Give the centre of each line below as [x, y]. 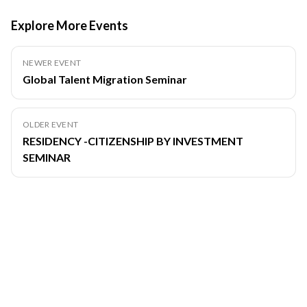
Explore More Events [70, 25]
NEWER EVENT [52, 62]
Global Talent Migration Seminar [105, 79]
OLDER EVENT [51, 124]
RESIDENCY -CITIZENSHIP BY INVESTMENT [133, 140]
